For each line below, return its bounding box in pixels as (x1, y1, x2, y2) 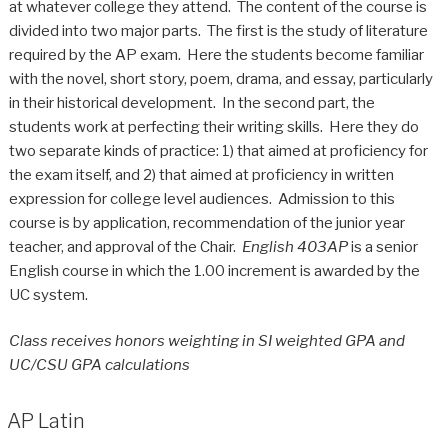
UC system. (8, 285, 88, 304)
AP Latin (6, 409, 85, 434)
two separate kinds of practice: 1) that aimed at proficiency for (8, 141, 428, 160)
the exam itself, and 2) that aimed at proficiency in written (8, 165, 394, 184)
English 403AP (241, 237, 351, 256)
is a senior (350, 237, 418, 256)
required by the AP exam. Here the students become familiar (8, 45, 424, 64)
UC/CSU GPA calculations (8, 356, 190, 375)
